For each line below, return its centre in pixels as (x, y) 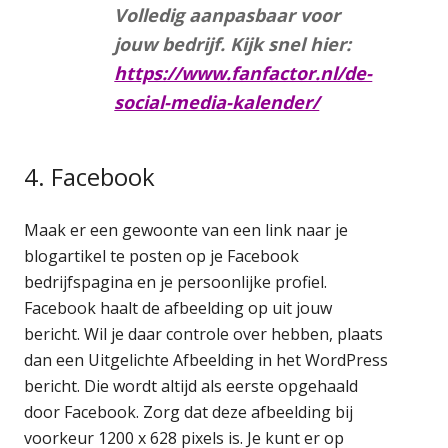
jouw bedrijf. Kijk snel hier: (233, 43)
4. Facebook (90, 176)
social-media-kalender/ (217, 101)
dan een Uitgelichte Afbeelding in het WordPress (206, 359)
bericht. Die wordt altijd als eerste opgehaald (191, 385)
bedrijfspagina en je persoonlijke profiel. (176, 281)
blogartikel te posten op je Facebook (162, 255)
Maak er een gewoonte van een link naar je (186, 229)
